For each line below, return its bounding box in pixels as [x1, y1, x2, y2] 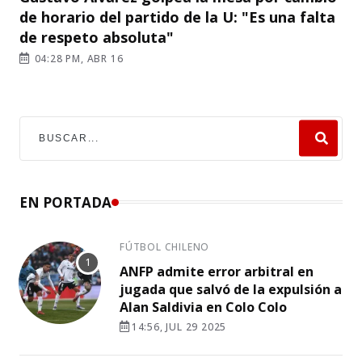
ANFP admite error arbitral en [120, 262, 314, 280]
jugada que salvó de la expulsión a [120, 280, 342, 298]
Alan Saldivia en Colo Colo [120, 297, 287, 316]
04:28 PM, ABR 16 [31, 51, 124, 65]
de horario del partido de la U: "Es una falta [19, 6, 335, 27]
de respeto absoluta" [19, 27, 174, 47]
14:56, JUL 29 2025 [131, 319, 227, 334]
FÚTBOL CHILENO [120, 239, 210, 254]
